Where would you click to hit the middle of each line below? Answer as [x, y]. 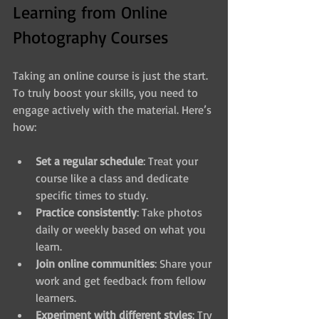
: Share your [184, 263]
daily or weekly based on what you [122, 229]
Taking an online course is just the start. [112, 75]
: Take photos [171, 212]
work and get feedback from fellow [122, 280]
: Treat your [172, 161]
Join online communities [95, 263]
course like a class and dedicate [114, 178]
